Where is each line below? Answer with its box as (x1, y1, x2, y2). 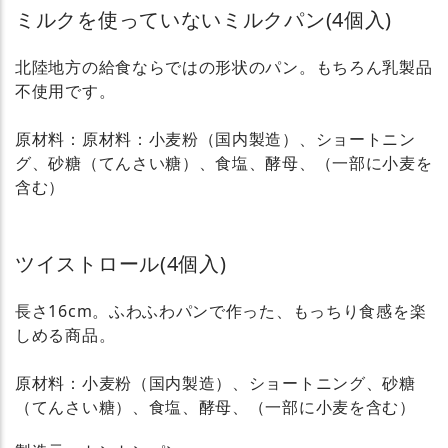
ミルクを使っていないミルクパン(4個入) (15, 5, 392, 33)
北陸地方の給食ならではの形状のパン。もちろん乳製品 (15, 55, 433, 78)
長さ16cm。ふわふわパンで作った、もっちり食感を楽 (15, 299, 427, 322)
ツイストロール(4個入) (15, 249, 227, 277)
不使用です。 (15, 79, 116, 102)
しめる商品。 (15, 323, 116, 346)
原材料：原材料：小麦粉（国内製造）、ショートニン (15, 127, 416, 150)
